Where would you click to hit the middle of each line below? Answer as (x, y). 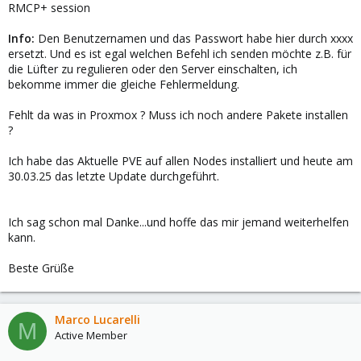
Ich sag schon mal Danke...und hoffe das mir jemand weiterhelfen (178, 222)
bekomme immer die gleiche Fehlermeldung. (124, 84)
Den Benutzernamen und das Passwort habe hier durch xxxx (195, 38)
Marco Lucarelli (98, 320)
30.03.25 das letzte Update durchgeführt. (114, 176)
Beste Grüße (41, 268)
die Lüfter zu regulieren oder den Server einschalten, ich (153, 69)
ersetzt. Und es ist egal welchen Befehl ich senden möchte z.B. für (180, 54)
